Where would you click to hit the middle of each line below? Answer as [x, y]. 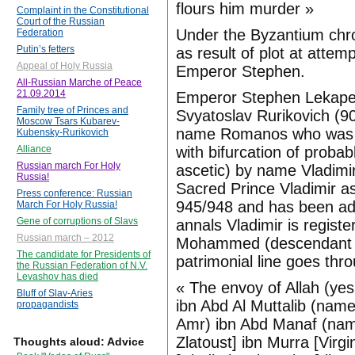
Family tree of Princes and [73, 111]
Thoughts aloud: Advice [79, 342]
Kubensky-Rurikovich [63, 133]
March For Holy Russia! [67, 205]
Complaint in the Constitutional [83, 11]
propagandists [48, 305]
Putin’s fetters [46, 50]
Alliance [34, 149]
